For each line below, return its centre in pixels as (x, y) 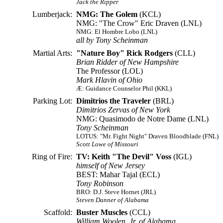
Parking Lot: (53, 101)
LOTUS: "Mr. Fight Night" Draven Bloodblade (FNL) (147, 136)
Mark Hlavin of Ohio (109, 80)
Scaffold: (58, 212)
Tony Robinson (100, 183)
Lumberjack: (52, 14)
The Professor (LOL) (110, 71)
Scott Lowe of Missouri (107, 144)
